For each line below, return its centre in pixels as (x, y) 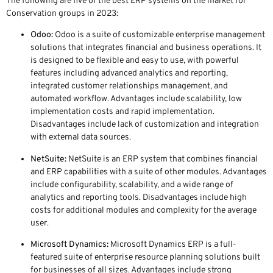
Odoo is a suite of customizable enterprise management (159, 35)
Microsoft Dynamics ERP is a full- (172, 245)
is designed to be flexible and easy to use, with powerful (135, 61)
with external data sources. (81, 138)
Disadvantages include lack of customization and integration (145, 125)
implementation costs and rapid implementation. (122, 112)
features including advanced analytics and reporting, (129, 74)
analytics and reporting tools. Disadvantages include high (139, 197)
